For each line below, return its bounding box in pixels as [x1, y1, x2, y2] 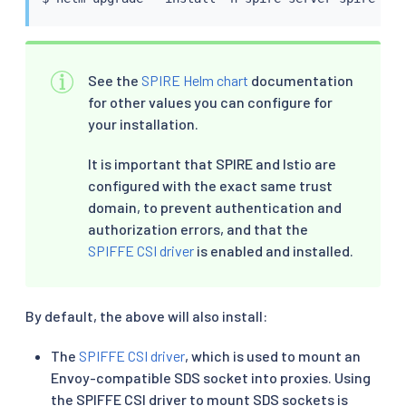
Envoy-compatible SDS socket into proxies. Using [51, 368, 371, 386]
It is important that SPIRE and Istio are [88, 154, 336, 172]
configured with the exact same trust [88, 176, 333, 194]
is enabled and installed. [194, 241, 353, 259]
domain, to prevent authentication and [88, 198, 342, 216]
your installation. [88, 114, 198, 132]
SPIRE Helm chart [141, 71, 248, 89]
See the [88, 71, 141, 89]
